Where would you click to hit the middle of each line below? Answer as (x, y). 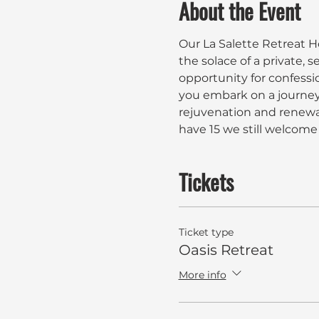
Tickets (206, 182)
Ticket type (206, 232)
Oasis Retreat (226, 250)
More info (202, 274)
